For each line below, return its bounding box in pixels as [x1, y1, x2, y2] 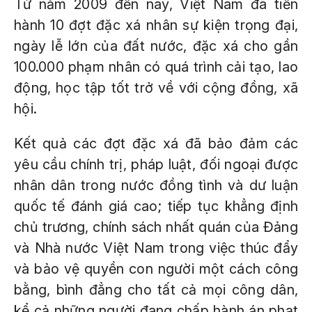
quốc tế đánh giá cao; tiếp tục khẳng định [14, 198, 298, 214]
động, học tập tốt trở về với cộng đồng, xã [14, 79, 298, 96]
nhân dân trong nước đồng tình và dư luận [14, 177, 298, 194]
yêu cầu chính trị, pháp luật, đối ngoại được [14, 156, 298, 173]
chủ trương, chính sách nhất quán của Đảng [14, 219, 298, 235]
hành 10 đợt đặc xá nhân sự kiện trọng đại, [14, 17, 298, 33]
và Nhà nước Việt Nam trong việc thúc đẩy [14, 240, 298, 256]
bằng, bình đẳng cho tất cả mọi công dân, [14, 281, 298, 298]
